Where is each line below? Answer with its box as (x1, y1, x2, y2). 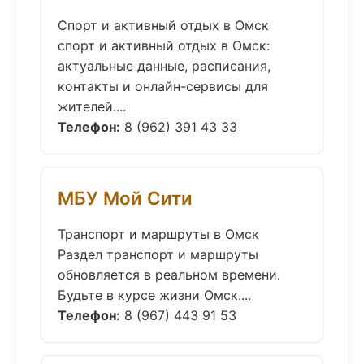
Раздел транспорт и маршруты (58, 246, 258, 262)
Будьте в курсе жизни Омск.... (58, 287, 251, 303)
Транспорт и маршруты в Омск (58, 226, 259, 242)
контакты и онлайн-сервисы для (58, 78, 268, 94)
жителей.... (58, 98, 126, 115)
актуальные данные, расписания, (58, 58, 271, 74)
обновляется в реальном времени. (58, 266, 280, 283)
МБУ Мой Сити (58, 187, 193, 209)
